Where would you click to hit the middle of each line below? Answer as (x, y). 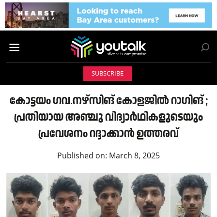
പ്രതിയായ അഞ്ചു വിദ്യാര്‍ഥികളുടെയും (108, 117)
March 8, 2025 (134, 156)
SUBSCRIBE (107, 74)
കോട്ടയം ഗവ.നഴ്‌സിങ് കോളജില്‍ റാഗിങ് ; (108, 101)
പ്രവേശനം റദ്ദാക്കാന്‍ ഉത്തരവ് (108, 134)
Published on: (83, 156)
